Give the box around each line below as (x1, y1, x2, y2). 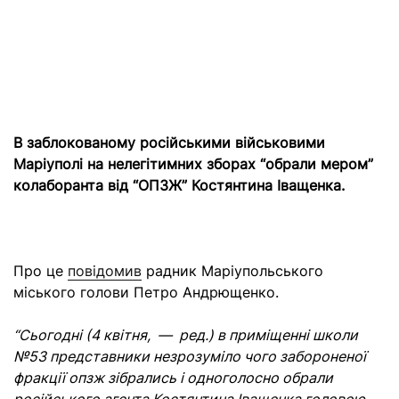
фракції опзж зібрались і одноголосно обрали (13, 369, 333, 387)
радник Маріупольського (142, 262, 323, 280)
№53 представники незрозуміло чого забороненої (13, 347, 366, 365)
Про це (13, 262, 68, 280)
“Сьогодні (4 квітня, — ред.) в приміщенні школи (13, 326, 358, 344)
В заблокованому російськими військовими (13, 134, 325, 151)
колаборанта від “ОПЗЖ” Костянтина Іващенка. (13, 176, 349, 194)
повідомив (68, 262, 142, 280)
